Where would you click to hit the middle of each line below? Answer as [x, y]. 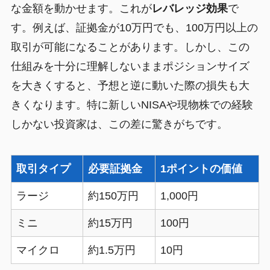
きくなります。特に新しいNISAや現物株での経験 [132, 105]
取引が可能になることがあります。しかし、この [130, 47]
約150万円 [113, 196]
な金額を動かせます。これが [81, 8]
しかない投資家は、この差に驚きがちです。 [119, 124]
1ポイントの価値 [201, 169]
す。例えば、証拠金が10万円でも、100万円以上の [134, 27]
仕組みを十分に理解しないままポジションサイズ [130, 66]
